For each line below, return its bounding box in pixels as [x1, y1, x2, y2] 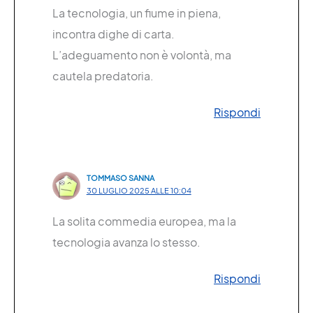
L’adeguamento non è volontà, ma [52, 47, 231, 62]
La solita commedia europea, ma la [52, 213, 236, 228]
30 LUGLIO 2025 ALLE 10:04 [86, 185, 191, 195]
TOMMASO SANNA [86, 173, 154, 182]
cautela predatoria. [52, 68, 154, 83]
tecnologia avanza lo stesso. [52, 234, 201, 249]
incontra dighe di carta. [52, 26, 175, 41]
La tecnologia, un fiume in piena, [52, 5, 221, 20]
